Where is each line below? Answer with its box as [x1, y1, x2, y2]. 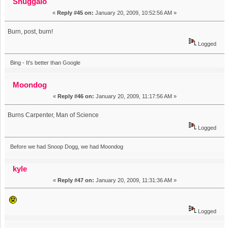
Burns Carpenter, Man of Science [8, 111, 99, 119]
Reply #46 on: [57, 93, 94, 100]
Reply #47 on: [57, 177, 94, 183]
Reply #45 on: [57, 10, 94, 16]
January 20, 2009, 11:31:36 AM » [94, 177, 177, 183]
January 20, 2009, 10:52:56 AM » [94, 10, 177, 16]
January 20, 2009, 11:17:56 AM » [94, 93, 177, 100]
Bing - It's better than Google [10, 60, 80, 66]
